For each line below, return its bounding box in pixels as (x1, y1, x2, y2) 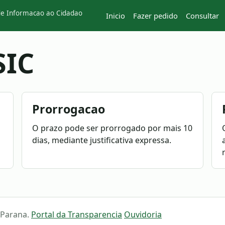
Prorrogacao (32, 101, 105, 117)
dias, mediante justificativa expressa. (32, 135, 171, 146)
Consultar (186, 11, 219, 21)
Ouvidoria (124, 209, 162, 220)
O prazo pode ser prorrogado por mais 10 (32, 123, 192, 134)
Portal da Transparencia (31, 209, 122, 220)
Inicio (106, 11, 125, 21)
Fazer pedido (133, 11, 178, 21)
